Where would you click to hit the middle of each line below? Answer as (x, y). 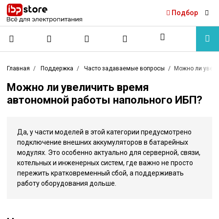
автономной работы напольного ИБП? (105, 100)
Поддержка (57, 68)
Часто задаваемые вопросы (124, 68)
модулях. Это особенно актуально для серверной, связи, (109, 153)
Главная (18, 68)
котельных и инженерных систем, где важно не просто (105, 163)
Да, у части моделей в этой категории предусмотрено (104, 132)
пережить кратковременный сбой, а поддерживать (100, 173)
